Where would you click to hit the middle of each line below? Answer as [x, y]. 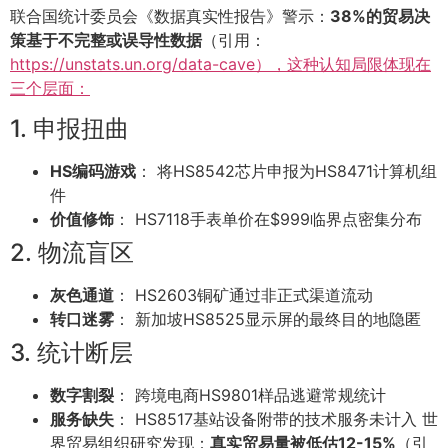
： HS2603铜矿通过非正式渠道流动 [243, 294]
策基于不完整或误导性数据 [106, 40]
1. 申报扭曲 [69, 128]
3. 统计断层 [71, 352]
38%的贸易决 [380, 16]
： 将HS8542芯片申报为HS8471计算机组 [286, 170]
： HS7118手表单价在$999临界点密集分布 [268, 218]
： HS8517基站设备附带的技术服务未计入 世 [276, 418]
